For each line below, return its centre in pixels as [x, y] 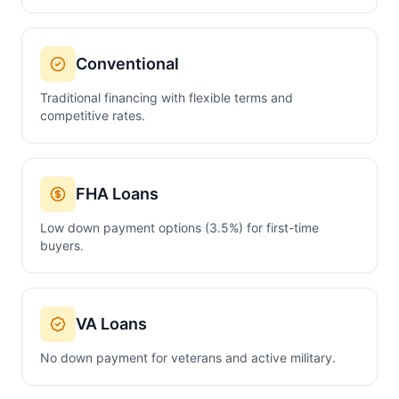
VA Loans [111, 324]
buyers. [62, 245]
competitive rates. [93, 115]
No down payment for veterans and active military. [188, 358]
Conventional [127, 64]
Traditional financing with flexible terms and [167, 98]
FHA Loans [117, 194]
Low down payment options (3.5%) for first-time [179, 228]
